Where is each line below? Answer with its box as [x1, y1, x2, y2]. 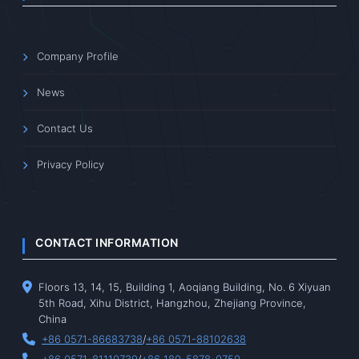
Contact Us [37, 122, 93, 135]
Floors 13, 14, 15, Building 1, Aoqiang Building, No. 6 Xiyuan [38, 280, 331, 294]
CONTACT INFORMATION [35, 236, 179, 250]
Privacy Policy [37, 158, 104, 171]
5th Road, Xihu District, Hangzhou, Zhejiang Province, [38, 296, 306, 310]
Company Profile [37, 50, 119, 63]
